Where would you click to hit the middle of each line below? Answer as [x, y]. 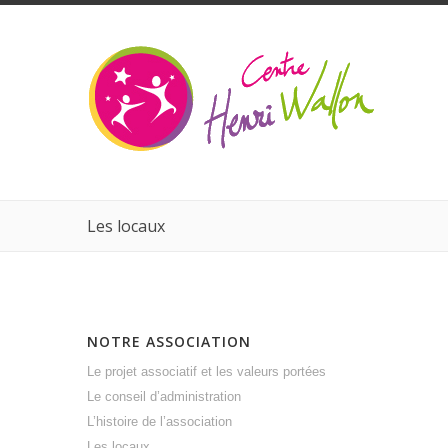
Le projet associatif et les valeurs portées [206, 371]
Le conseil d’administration [164, 396]
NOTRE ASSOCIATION [169, 341]
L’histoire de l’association [159, 421]
